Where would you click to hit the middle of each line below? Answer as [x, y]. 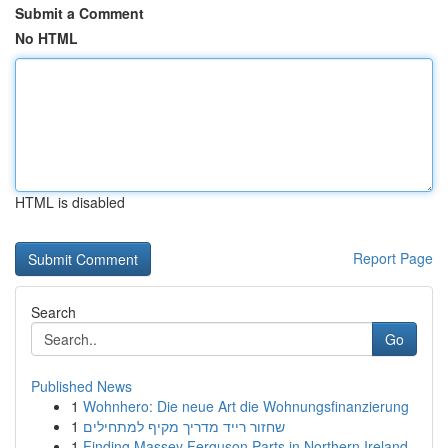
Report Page [393, 258]
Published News [81, 386]
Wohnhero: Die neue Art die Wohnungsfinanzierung [246, 406]
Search [53, 312]
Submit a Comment [79, 13]
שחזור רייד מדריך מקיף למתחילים [184, 426]
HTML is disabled [70, 202]
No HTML [46, 38]
